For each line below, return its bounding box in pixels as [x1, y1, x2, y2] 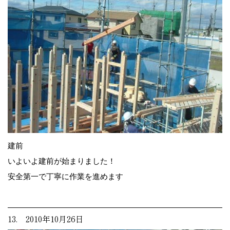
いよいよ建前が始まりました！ [8, 157, 116, 165]
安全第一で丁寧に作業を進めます [8, 172, 123, 181]
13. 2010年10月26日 [8, 213, 84, 225]
